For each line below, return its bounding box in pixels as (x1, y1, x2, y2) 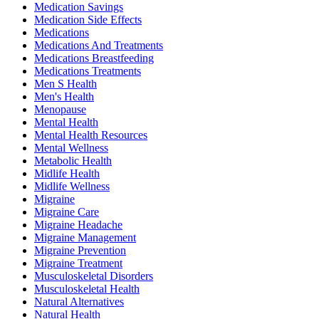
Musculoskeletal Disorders (34, 269, 153, 282)
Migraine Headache (34, 218, 122, 231)
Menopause (34, 103, 86, 115)
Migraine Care (34, 205, 99, 218)
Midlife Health (34, 167, 100, 179)
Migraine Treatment (34, 256, 122, 269)
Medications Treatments (34, 64, 141, 77)
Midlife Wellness (34, 179, 110, 192)
